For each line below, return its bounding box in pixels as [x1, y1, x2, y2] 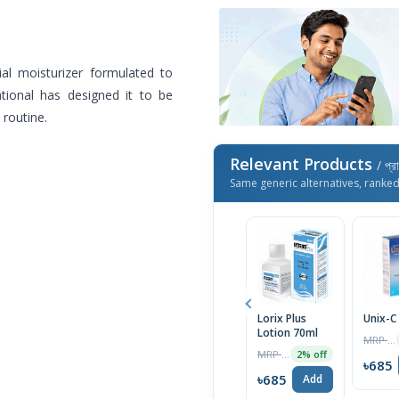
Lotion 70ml [257, 325, 318, 341]
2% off [297, 347, 327, 362]
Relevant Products [230, 153, 377, 175]
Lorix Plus [257, 311, 306, 327]
